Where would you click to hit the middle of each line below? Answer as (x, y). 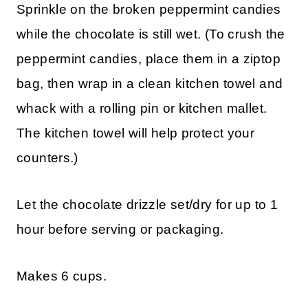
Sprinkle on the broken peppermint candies (149, 9)
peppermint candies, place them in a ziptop (148, 58)
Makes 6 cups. (62, 276)
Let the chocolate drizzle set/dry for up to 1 (147, 204)
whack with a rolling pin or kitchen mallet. (142, 108)
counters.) (47, 157)
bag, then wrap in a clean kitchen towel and (150, 83)
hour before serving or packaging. (120, 229)
